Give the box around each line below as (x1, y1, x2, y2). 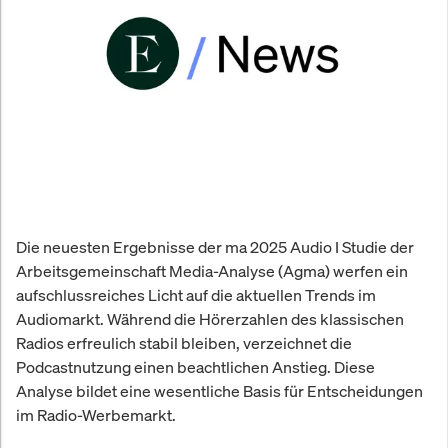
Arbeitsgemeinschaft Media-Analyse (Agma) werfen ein (16, 259, 408, 282)
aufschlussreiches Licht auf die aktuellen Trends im (16, 283, 376, 306)
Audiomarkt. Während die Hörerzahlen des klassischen (16, 307, 404, 330)
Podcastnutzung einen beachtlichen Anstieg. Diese (16, 355, 375, 378)
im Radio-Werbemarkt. (16, 403, 176, 426)
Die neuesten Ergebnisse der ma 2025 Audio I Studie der (16, 235, 414, 258)
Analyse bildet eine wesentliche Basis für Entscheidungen (16, 379, 423, 402)
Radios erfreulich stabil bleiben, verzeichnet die (16, 331, 352, 354)
